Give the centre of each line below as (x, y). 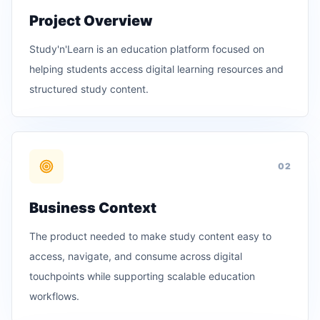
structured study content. (89, 89)
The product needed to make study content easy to (150, 236)
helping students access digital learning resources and (156, 69)
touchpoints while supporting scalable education (142, 276)
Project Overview (91, 21)
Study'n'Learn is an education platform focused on (147, 49)
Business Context (93, 208)
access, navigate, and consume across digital (136, 256)
